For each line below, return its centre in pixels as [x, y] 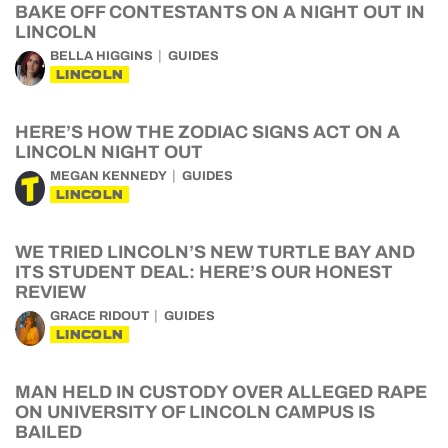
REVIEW [50, 291]
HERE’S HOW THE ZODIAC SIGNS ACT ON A [207, 131]
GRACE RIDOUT [99, 315]
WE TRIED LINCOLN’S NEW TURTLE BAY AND [215, 251]
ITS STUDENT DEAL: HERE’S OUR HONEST [204, 271]
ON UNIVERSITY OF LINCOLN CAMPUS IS [195, 411]
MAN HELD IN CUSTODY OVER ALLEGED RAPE [221, 391]
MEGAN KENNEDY [108, 175]
